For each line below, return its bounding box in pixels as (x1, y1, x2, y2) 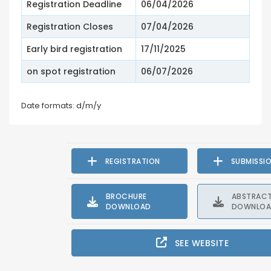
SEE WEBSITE (174, 237, 229, 250)
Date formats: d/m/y (21, 100, 101, 112)
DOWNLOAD (105, 201, 151, 212)
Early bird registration (27, 43, 122, 56)
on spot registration (27, 65, 116, 78)
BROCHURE (105, 191, 147, 202)
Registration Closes (27, 21, 113, 33)
